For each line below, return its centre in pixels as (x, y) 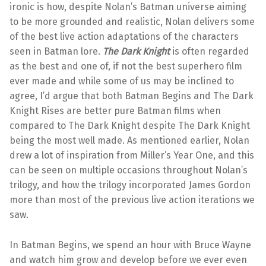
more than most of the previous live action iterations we (132, 200)
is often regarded (211, 52)
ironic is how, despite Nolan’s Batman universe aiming (128, 7)
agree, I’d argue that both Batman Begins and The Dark (132, 96)
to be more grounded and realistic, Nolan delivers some (132, 22)
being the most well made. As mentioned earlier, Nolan (129, 141)
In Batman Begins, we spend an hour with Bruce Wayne (130, 245)
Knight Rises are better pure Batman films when (115, 111)
